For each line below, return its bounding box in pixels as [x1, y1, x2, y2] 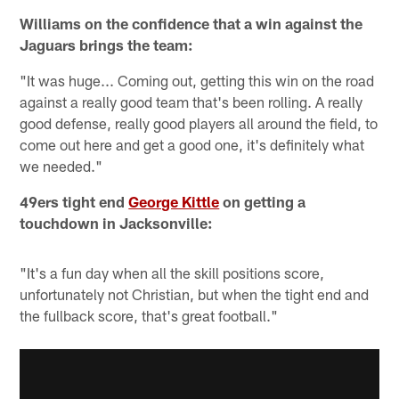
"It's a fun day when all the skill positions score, [20, 263, 325, 281]
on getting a [219, 191, 306, 210]
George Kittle [128, 191, 220, 210]
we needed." [20, 156, 103, 175]
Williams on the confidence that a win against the [20, 13, 363, 32]
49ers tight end [20, 191, 129, 210]
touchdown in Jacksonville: [20, 213, 214, 232]
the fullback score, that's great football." [20, 305, 279, 324]
